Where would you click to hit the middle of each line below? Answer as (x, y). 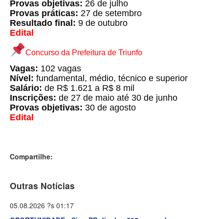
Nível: (23, 78)
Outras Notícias (42, 186)
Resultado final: (44, 23)
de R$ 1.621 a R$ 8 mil (89, 88)
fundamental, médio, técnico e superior (112, 78)
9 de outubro (103, 23)
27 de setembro (111, 13)
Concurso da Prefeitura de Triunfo (84, 53)
